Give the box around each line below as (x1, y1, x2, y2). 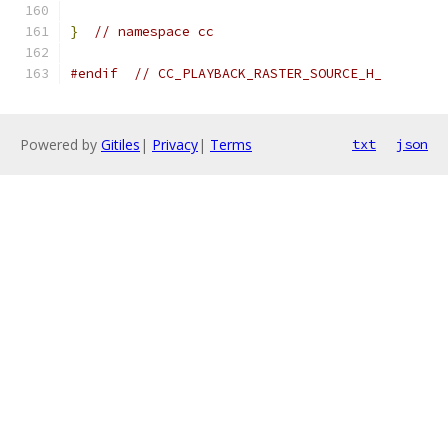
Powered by (20, 135, 101, 154)
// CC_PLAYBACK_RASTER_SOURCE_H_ (134, 65, 382, 82)
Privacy (152, 135, 198, 154)
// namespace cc (94, 23, 214, 40)
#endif (70, 65, 118, 82)
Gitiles (101, 135, 140, 154)
